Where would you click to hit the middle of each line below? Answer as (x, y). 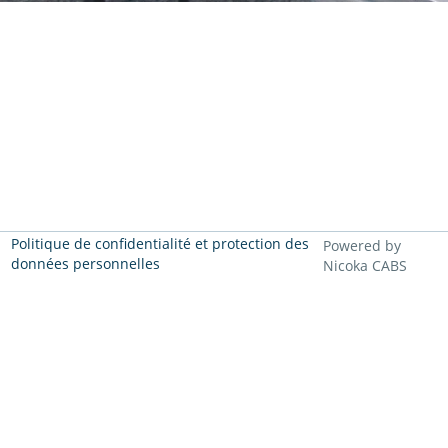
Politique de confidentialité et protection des (159, 244)
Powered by (361, 246)
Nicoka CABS (364, 266)
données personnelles (85, 264)
